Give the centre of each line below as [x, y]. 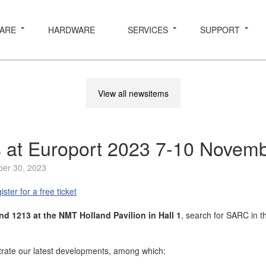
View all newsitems [133, 93]
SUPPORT [220, 30]
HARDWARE [72, 30]
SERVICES [148, 30]
